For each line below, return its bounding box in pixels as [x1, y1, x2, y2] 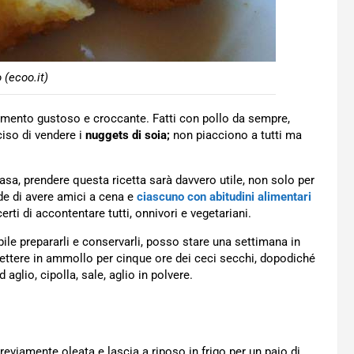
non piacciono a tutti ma [170, 127, 302, 142]
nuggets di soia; [85, 127, 170, 142]
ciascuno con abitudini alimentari [137, 189, 311, 204]
